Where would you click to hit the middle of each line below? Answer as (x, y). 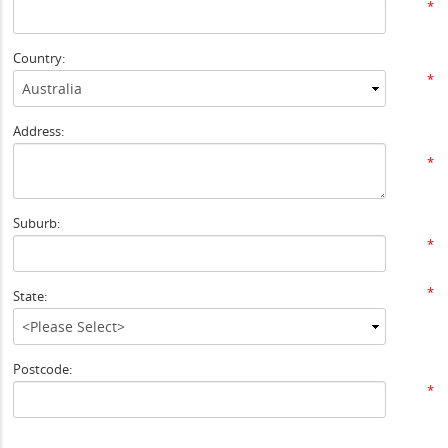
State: (30, 296)
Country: (39, 58)
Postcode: (43, 369)
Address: (39, 131)
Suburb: (37, 223)
